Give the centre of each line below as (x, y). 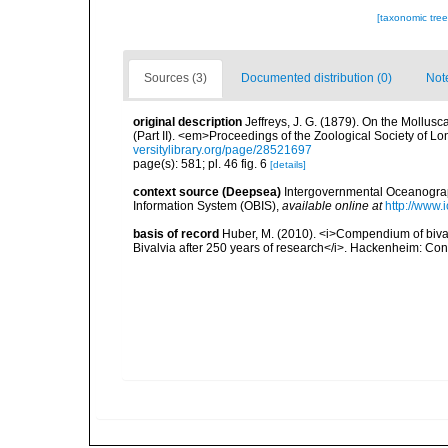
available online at (332, 206)
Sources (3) (175, 78)
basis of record (176, 234)
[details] (288, 164)
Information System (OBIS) (204, 206)
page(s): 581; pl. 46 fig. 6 (201, 164)
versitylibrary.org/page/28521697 (222, 150)
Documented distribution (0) (316, 78)
